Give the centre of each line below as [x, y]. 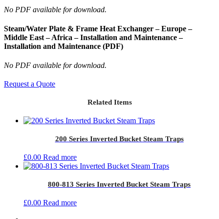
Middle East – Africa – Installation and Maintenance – [93, 37]
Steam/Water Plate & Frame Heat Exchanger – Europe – [98, 28]
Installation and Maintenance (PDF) [64, 46]
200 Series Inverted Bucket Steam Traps [119, 139]
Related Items [109, 102]
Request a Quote [30, 84]
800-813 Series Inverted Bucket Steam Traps [119, 185]
